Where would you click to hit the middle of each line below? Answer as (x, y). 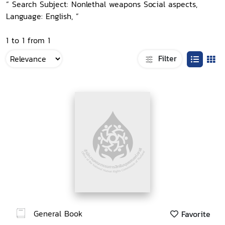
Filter (166, 58)
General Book (58, 213)
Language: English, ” (42, 16)
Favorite (194, 214)
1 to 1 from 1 (28, 40)
